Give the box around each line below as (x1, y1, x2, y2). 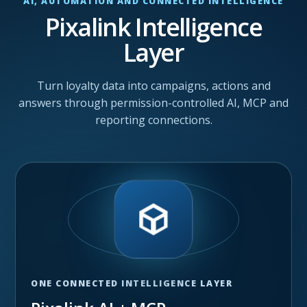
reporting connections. (95, 112, 212, 127)
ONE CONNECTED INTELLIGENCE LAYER (31, 277, 233, 289)
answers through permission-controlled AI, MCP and (19, 95, 288, 110)
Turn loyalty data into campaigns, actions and (36, 77, 271, 93)
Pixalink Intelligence (45, 10, 262, 44)
